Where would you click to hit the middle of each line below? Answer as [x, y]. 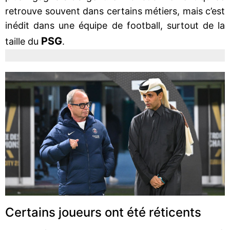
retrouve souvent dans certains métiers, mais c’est [115, 11]
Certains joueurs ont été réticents [103, 212]
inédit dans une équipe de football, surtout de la [115, 25]
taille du [23, 41]
